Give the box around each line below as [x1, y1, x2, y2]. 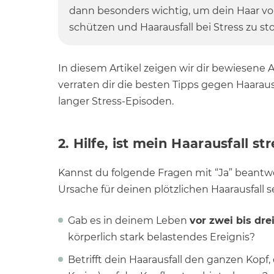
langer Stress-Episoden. [57, 95, 174, 107]
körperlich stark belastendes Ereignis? [67, 231, 255, 243]
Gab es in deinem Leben [67, 215, 190, 226]
